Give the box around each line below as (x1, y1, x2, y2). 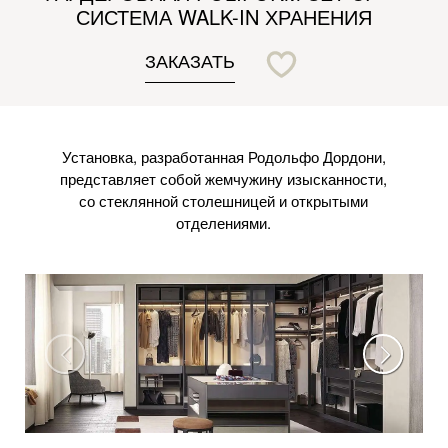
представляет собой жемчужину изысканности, (60, 168, 388, 189)
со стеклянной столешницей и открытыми (79, 190, 369, 211)
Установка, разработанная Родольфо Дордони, (61, 146, 386, 167)
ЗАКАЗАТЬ (145, 46, 235, 73)
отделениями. (176, 212, 272, 233)
